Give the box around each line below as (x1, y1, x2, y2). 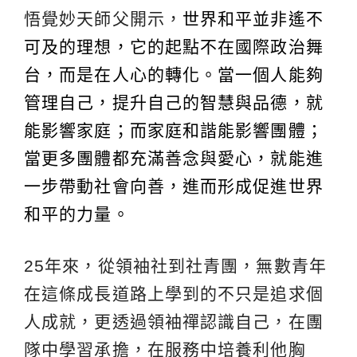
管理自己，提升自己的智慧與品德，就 (24, 93, 324, 112)
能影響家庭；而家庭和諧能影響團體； (24, 121, 324, 140)
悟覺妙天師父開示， (24, 10, 182, 29)
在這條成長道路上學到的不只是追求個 (24, 284, 324, 304)
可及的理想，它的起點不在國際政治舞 (24, 37, 324, 57)
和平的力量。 (24, 205, 130, 224)
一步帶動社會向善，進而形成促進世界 (24, 177, 324, 196)
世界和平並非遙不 (182, 10, 324, 29)
